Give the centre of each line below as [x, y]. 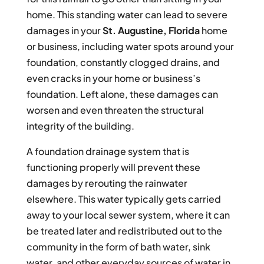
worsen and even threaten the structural [115, 110]
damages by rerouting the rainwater [107, 183]
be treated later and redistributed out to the [124, 231]
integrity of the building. [80, 126]
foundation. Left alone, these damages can [122, 94]
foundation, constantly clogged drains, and [123, 62]
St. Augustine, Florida [151, 31]
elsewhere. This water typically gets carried [123, 199]
